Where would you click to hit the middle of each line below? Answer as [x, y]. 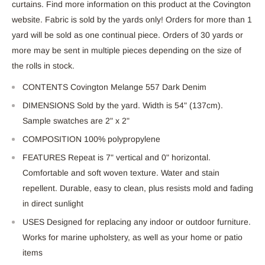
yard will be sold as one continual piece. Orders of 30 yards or [127, 35]
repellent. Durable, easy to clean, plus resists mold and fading [138, 188]
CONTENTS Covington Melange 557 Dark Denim [114, 87]
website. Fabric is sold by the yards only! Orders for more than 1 [132, 20]
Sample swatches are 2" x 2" [76, 121]
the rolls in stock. [43, 66]
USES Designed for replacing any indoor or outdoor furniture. [137, 222]
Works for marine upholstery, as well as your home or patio [132, 237]
